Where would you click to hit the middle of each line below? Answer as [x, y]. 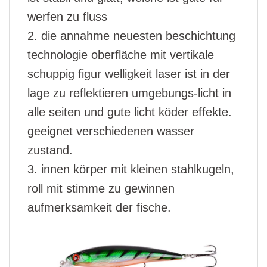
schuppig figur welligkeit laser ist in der [129, 74]
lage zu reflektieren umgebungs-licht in [129, 93]
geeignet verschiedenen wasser [111, 131]
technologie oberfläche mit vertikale [121, 55]
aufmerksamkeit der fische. [99, 208]
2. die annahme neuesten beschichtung [131, 36]
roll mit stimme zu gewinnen [101, 189]
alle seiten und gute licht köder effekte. [130, 112]
